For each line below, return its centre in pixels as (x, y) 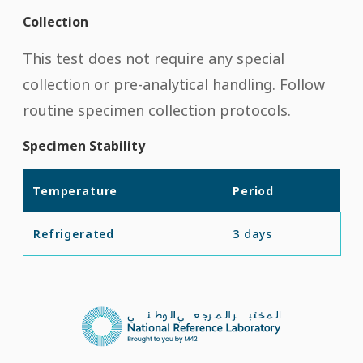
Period (254, 190)
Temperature (75, 190)
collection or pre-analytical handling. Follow (174, 84)
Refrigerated (74, 233)
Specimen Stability (84, 145)
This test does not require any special (154, 58)
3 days (253, 233)
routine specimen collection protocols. (157, 110)
